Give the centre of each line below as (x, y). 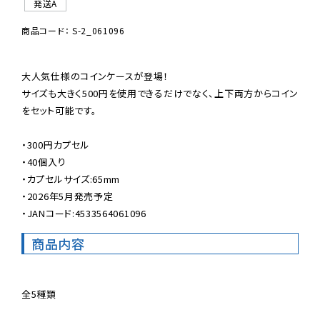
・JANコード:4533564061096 (84, 213)
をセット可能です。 (59, 110)
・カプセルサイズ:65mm (71, 179)
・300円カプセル (56, 144)
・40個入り (44, 161)
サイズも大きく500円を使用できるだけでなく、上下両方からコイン (160, 93)
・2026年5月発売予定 (67, 196)
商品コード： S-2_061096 (73, 30)
